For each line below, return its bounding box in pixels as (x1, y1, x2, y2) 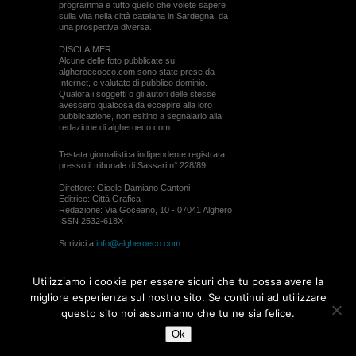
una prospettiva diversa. (59, 22, 152, 32)
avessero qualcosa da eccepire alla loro (59, 100, 212, 110)
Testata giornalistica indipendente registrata (59, 149, 225, 159)
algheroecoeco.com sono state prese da (59, 67, 215, 76)
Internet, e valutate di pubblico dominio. (59, 78, 207, 87)
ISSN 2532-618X (59, 216, 123, 226)
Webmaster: (59, 261, 108, 270)
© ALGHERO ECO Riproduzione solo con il (59, 283, 225, 292)
